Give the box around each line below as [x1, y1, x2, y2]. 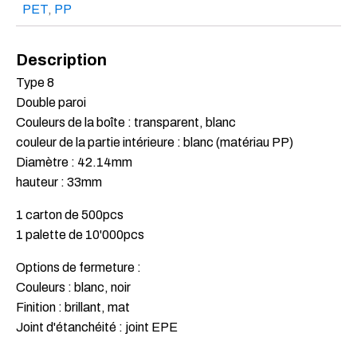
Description [16, 51, 107, 69]
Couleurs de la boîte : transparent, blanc [16, 116, 236, 130]
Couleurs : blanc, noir [16, 280, 131, 295]
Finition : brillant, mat [16, 300, 130, 315]
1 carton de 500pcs [16, 208, 124, 222]
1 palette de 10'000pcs [16, 228, 144, 242]
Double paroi [16, 96, 86, 110]
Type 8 [16, 76, 54, 90]
